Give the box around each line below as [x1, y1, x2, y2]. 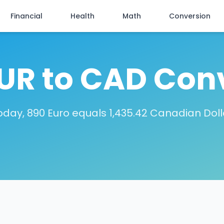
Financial [10, 11, 42, 21]
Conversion [169, 11, 210, 21]
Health [70, 11, 94, 21]
